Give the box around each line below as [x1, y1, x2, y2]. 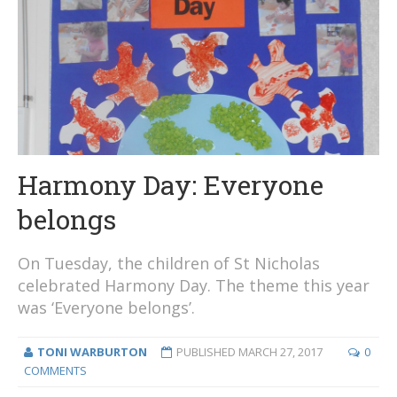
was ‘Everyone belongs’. [18, 297, 195, 319]
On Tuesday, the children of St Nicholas [18, 253, 320, 275]
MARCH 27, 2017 [237, 344, 323, 361]
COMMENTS [23, 362, 87, 379]
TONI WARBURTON [36, 344, 147, 361]
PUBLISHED [175, 344, 238, 361]
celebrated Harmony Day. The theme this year [18, 275, 370, 297]
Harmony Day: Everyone [18, 167, 323, 203]
